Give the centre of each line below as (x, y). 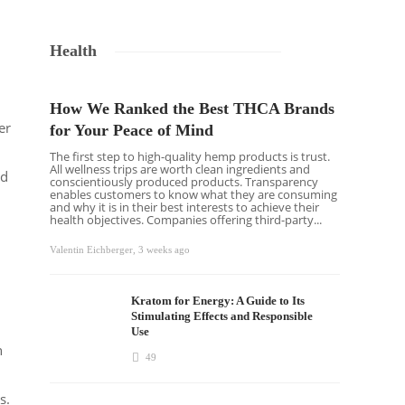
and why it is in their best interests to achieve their (185, 207)
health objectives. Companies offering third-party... (186, 220)
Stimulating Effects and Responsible (222, 316)
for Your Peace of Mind (134, 130)
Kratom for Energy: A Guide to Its (218, 301)
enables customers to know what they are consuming (194, 194)
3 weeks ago (165, 250)
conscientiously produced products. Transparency (184, 182)
